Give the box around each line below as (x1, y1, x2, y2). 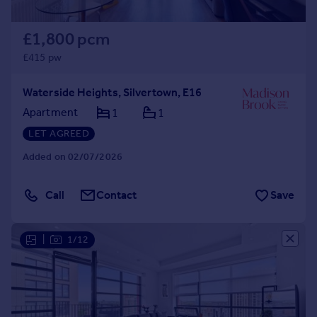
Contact (96, 188, 137, 202)
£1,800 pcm (23, 29, 110, 49)
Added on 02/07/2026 (23, 151, 122, 163)
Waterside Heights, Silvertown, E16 (23, 86, 202, 99)
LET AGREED (28, 127, 89, 139)
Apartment (23, 105, 78, 119)
